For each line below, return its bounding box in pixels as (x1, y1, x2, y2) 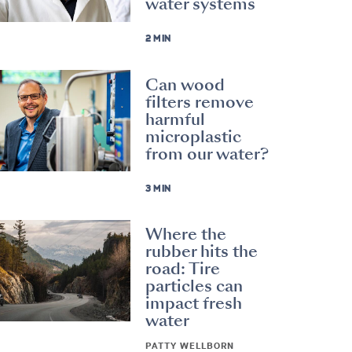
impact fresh (145, 291, 243, 316)
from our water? (145, 141, 269, 166)
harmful (145, 107, 206, 131)
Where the (145, 222, 227, 247)
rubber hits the (145, 240, 258, 264)
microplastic (145, 124, 242, 148)
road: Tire (145, 257, 221, 281)
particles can (145, 274, 244, 299)
